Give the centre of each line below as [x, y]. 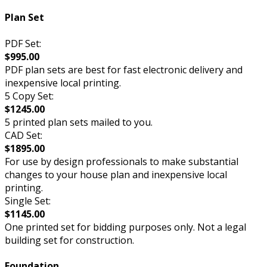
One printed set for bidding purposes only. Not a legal [125, 227]
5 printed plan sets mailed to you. [79, 122]
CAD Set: [24, 135]
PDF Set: [23, 43]
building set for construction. [69, 240]
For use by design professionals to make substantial [122, 161]
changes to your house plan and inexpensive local [116, 174]
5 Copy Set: [29, 96]
